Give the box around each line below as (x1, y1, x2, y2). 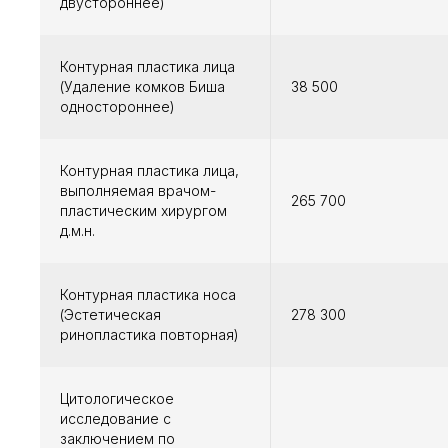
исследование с (60, 410, 171, 428)
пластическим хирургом (60, 202, 227, 220)
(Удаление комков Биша (60, 78, 225, 96)
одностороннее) (60, 98, 175, 116)
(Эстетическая (60, 306, 161, 324)
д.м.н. (60, 222, 95, 240)
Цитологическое (60, 390, 174, 408)
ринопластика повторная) (60, 326, 239, 344)
